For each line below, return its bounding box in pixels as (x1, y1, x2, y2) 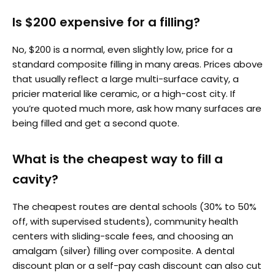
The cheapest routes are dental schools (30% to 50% (12, 199, 257, 213)
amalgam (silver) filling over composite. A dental (12, 244, 234, 257)
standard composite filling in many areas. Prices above (12, 57, 263, 71)
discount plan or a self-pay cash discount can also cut (12, 258, 261, 272)
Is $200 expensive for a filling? (12, 13, 200, 31)
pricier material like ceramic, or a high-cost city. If (12, 87, 236, 100)
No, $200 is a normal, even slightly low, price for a (12, 42, 233, 56)
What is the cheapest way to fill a (12, 150, 223, 168)
